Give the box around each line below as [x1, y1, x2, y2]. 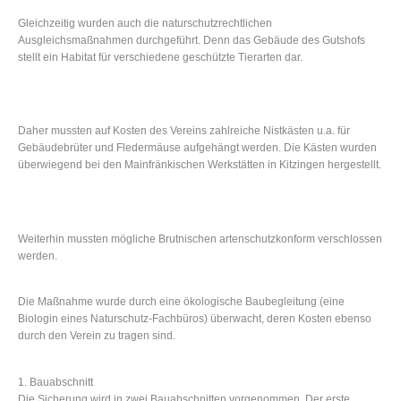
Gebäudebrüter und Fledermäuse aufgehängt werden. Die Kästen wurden [18, 141, 377, 155]
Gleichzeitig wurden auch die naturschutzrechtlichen [18, 17, 272, 30]
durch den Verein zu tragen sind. [18, 329, 175, 343]
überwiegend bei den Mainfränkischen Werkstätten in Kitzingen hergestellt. [18, 158, 381, 172]
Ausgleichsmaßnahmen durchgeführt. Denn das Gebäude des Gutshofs [18, 34, 365, 47]
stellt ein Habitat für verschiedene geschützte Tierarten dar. [18, 51, 303, 64]
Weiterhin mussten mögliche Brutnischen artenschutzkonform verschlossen [18, 232, 382, 245]
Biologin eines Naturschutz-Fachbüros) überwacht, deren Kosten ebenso [18, 312, 371, 326]
